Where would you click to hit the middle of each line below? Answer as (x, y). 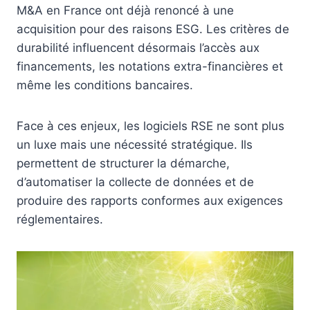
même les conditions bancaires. (105, 85)
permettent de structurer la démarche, (123, 164)
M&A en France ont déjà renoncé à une (125, 11)
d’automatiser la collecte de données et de (135, 182)
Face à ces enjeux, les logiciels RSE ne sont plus (151, 126)
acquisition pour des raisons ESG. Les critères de (153, 29)
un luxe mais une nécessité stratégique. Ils (135, 145)
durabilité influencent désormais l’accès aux (138, 48)
